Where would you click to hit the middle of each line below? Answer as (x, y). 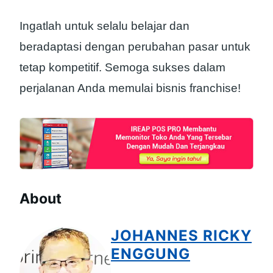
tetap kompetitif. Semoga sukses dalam (122, 68)
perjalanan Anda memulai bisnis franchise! (130, 88)
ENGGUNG (151, 253)
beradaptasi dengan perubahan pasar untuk (135, 47)
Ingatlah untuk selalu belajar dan (105, 26)
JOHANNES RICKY (181, 235)
